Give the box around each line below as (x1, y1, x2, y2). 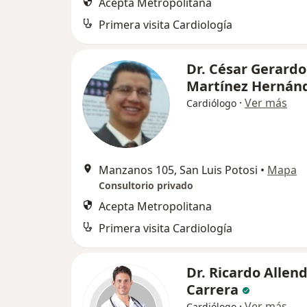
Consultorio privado (99, 179, 193, 192)
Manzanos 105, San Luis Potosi (99, 162, 258, 177)
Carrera (186, 280, 242, 299)
